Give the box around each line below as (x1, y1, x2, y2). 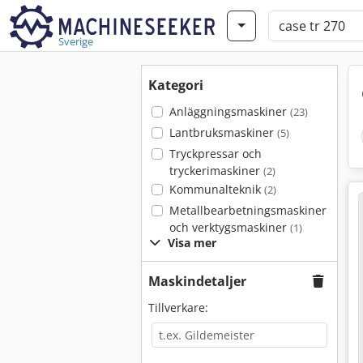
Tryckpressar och (169, 146, 262, 161)
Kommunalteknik (169, 181, 264, 197)
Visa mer (168, 235, 216, 250)
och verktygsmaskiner (169, 220, 290, 235)
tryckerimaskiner (169, 163, 263, 178)
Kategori (148, 76, 203, 94)
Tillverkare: (148, 300, 208, 315)
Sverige (58, 34, 93, 49)
